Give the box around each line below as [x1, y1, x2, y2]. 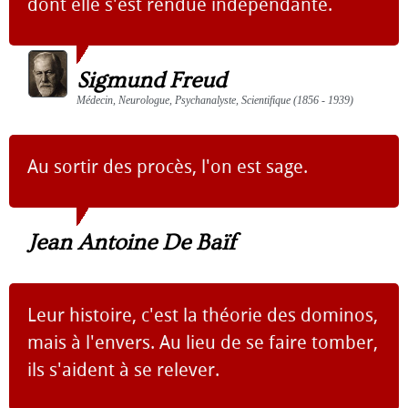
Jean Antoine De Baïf [28, 229, 235, 256]
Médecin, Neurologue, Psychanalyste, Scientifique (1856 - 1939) [76, 94, 353, 107]
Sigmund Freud [76, 67, 226, 94]
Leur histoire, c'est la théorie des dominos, [27, 304, 378, 326]
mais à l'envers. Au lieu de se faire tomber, [27, 331, 378, 353]
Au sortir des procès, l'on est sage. [27, 156, 308, 178]
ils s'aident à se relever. [27, 359, 219, 381]
